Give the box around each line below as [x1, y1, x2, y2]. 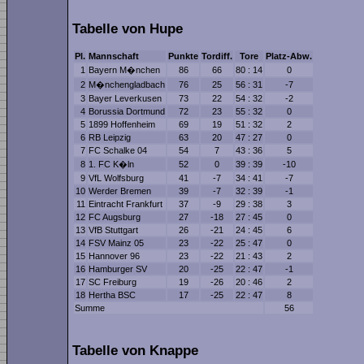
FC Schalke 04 [89, 145, 147, 156]
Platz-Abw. [266, 51, 312, 62]
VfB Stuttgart [89, 225, 138, 236]
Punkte [168, 51, 198, 62]
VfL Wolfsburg [89, 173, 144, 184]
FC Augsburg [89, 212, 141, 223]
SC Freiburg [89, 277, 136, 288]
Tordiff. [201, 51, 232, 62]
